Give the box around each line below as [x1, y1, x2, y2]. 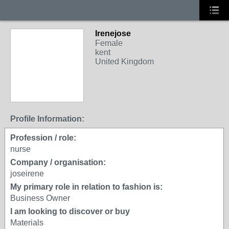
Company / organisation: [10, 158, 106, 167]
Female [95, 39, 123, 48]
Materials [10, 218, 43, 227]
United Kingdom [95, 57, 154, 66]
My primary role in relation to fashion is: [10, 182, 163, 191]
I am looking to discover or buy [10, 207, 130, 216]
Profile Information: [10, 114, 84, 123]
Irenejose [95, 29, 131, 38]
